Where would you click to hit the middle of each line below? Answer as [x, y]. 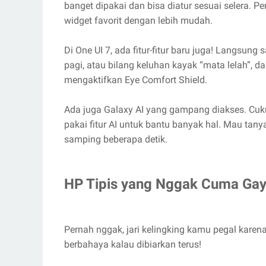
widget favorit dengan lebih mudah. [138, 20]
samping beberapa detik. [116, 139]
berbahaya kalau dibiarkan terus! [133, 244]
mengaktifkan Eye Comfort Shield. [136, 80]
